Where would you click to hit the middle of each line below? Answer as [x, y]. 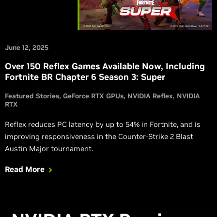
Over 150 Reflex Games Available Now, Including [105, 66]
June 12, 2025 [27, 48]
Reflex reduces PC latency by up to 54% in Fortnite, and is [103, 124]
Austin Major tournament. [49, 149]
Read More [25, 169]
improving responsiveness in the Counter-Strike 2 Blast [99, 137]
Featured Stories [32, 96]
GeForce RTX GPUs [93, 96]
